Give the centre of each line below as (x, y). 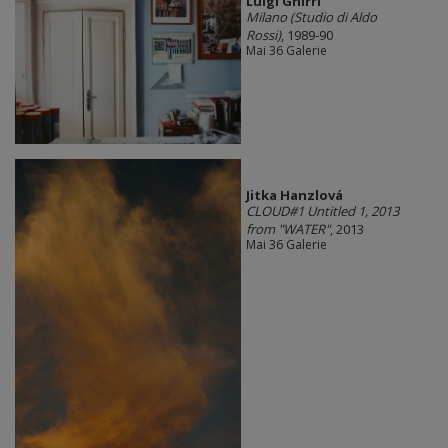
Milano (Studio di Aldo (311, 16)
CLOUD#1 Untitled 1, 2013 (322, 211)
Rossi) (263, 34)
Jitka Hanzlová (294, 195)
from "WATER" (287, 229)
